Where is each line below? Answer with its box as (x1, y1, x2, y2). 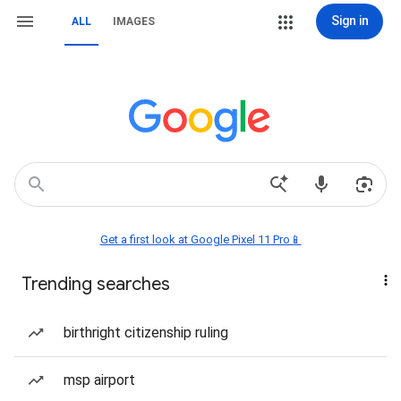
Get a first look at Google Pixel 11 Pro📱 (99, 233, 302, 246)
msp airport (64, 371, 135, 388)
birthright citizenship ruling (64, 324, 228, 341)
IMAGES (113, 15, 155, 28)
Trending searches (21, 273, 170, 295)
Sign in (330, 13, 369, 28)
